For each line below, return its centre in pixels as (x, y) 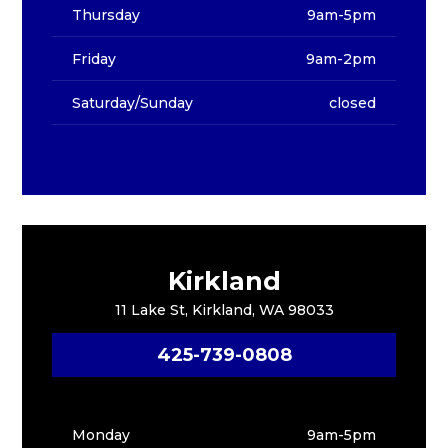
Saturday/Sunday (133, 102)
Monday (101, 434)
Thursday (106, 14)
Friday (94, 58)
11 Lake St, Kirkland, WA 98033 (224, 309)
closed (352, 102)
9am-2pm (340, 58)
